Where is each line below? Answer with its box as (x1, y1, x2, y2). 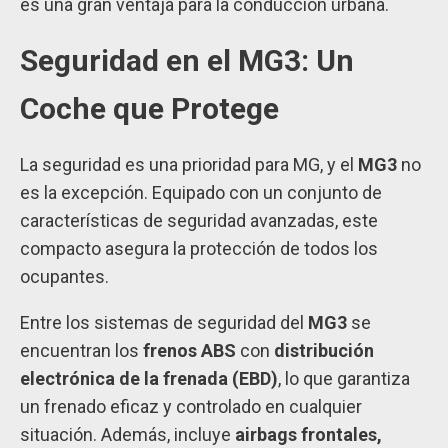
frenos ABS (143, 340, 236, 362)
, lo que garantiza (278, 368, 410, 390)
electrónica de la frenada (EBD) (20, 368, 278, 390)
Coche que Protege (20, 91, 279, 127)
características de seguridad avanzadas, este (20, 210, 378, 232)
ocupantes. (20, 266, 109, 288)
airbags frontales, (235, 424, 382, 446)
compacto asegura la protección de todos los (20, 238, 378, 260)
